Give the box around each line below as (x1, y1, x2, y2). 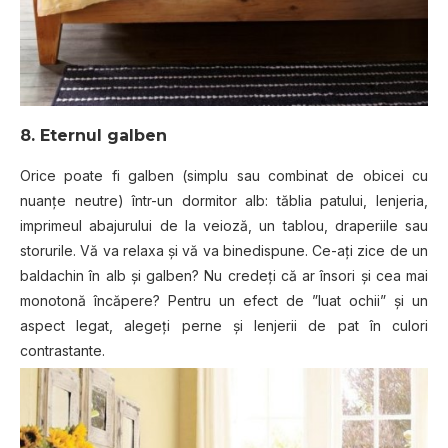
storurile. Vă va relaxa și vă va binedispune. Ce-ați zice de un (20, 241, 428, 259)
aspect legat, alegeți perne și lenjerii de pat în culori (20, 316, 428, 334)
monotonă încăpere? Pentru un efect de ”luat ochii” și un (20, 291, 428, 309)
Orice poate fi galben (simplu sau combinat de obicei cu (20, 166, 428, 184)
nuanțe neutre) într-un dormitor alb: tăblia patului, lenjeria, (20, 191, 428, 209)
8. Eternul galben (20, 125, 167, 145)
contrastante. (20, 341, 105, 359)
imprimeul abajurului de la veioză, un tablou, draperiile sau (20, 216, 428, 234)
